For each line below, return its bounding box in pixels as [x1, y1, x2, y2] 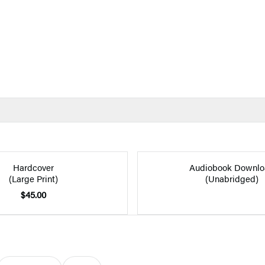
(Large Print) [8, 172, 58, 185]
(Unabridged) [205, 172, 258, 185]
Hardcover [12, 160, 54, 173]
